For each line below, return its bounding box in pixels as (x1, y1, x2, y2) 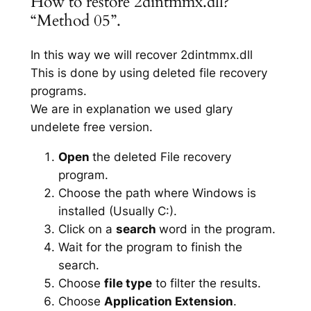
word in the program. (158, 221, 276, 236)
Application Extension (103, 294, 233, 308)
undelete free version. (30, 120, 153, 135)
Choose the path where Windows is (58, 185, 256, 200)
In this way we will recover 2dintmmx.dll (30, 48, 253, 62)
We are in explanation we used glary (30, 102, 233, 117)
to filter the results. (151, 276, 261, 290)
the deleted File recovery (92, 149, 231, 164)
